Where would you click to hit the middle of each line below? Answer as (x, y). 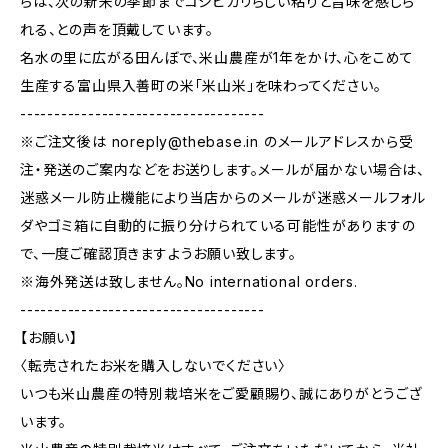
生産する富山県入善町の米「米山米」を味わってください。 (201, 85)
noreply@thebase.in (185, 141)
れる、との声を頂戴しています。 (117, 29)
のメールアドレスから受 (336, 141)
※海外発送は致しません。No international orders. (189, 281)
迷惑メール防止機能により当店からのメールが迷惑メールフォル (223, 197)
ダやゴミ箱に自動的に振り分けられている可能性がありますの (218, 225)
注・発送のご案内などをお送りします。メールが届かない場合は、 (223, 169)
